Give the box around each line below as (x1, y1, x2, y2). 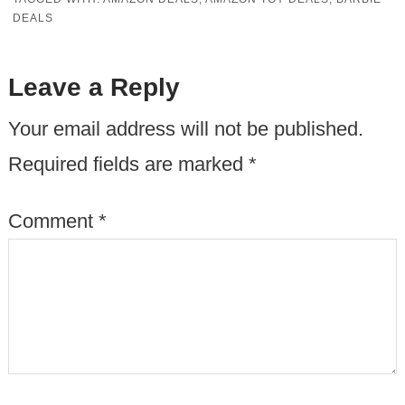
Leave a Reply (7, 73, 180, 102)
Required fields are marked (7, 153, 249, 176)
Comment (7, 210, 99, 233)
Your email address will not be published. (7, 118, 363, 141)
